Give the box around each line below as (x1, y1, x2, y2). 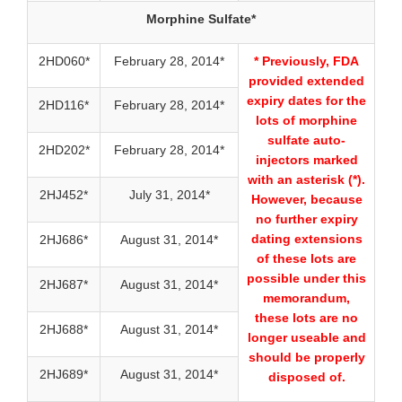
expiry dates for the (247, 93, 366, 109)
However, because (250, 192, 363, 207)
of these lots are (257, 251, 356, 267)
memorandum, (263, 291, 350, 306)
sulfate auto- (267, 133, 345, 148)
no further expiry (255, 212, 358, 227)
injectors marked (255, 153, 358, 168)
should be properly (248, 350, 365, 365)
